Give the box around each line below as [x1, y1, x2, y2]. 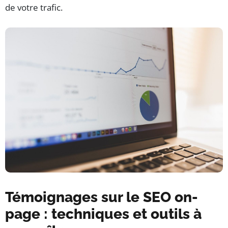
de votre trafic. [5, 2, 63, 14]
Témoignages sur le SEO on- [5, 189, 198, 206]
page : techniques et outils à [5, 206, 202, 223]
